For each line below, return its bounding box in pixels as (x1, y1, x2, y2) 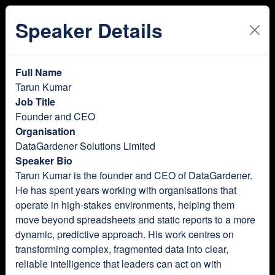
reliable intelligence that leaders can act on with (15, 257, 222, 271)
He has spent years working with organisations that (15, 183, 236, 197)
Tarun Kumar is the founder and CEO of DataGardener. (15, 168, 252, 182)
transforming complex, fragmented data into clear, (15, 242, 228, 256)
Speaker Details (15, 16, 163, 44)
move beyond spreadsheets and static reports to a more (15, 212, 255, 227)
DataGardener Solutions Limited (15, 139, 155, 153)
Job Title (15, 95, 55, 109)
